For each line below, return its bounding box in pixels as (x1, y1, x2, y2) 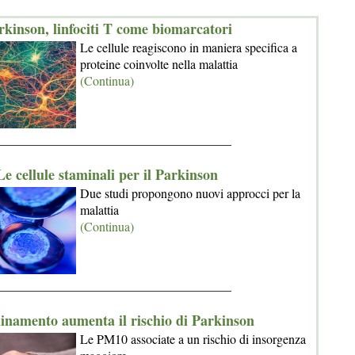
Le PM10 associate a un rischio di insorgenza (80, 330, 306, 347)
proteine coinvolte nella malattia (80, 55, 238, 72)
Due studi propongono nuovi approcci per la (80, 185, 300, 201)
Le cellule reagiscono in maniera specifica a (80, 39, 297, 55)
